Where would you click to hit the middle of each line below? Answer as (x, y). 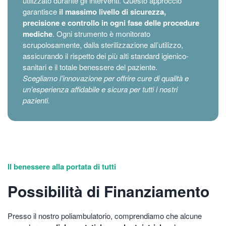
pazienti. (36, 100)
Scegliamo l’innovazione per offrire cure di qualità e (106, 78)
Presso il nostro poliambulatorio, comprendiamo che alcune (105, 215)
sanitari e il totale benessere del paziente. (90, 67)
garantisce (41, 11)
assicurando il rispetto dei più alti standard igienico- (106, 55)
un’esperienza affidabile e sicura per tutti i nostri (100, 89)
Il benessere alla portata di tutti (62, 166)
